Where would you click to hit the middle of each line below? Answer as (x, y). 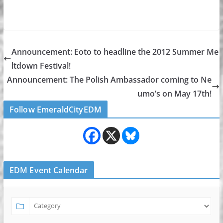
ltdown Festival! (41, 66)
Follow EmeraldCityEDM (56, 110)
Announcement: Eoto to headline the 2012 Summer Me (115, 52)
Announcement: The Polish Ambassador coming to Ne (110, 80)
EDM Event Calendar (49, 170)
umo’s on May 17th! (175, 94)
